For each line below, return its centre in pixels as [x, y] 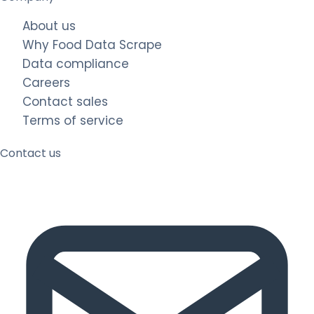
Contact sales [65, 102]
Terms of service [73, 121]
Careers [46, 83]
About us [49, 26]
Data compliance [76, 64]
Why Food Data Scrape [92, 45]
